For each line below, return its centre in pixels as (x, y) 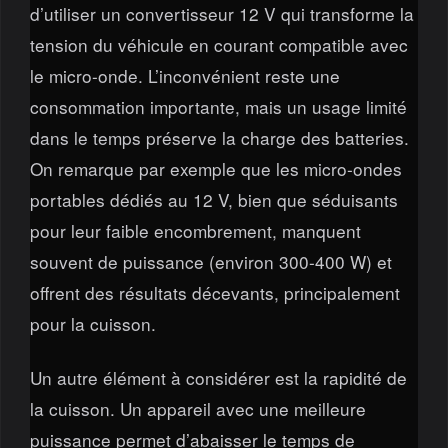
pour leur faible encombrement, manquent (195, 231)
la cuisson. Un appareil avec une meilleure (197, 408)
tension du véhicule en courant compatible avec (218, 45)
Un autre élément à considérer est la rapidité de (218, 377)
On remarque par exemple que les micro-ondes (215, 169)
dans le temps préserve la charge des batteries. (219, 138)
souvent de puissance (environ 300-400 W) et (210, 262)
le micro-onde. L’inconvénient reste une (184, 76)
